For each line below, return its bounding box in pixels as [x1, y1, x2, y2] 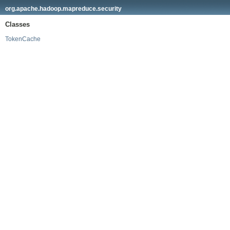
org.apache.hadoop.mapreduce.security [5, 5, 122, 12]
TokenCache [5, 35, 41, 43]
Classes [5, 20, 30, 28]
